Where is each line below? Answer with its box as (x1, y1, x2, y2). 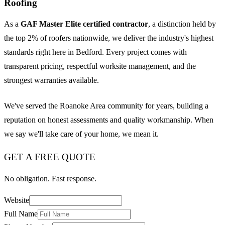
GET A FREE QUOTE (4, 152, 95, 163)
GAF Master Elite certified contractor (21, 20, 148, 29)
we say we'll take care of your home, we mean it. (4, 129, 159, 138)
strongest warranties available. (4, 76, 99, 85)
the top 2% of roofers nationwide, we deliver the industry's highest (4, 34, 213, 43)
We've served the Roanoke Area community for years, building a (4, 101, 208, 110)
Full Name (4, 209, 38, 218)
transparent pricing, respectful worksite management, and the (4, 62, 196, 71)
